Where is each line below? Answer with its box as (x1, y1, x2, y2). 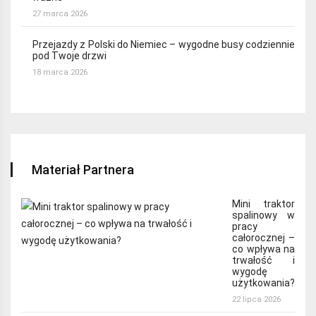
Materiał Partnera (32, 162, 134, 177)
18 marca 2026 (32, 68, 87, 78)
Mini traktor (232, 197, 295, 209)
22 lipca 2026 (232, 294, 281, 304)
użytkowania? (232, 276, 295, 288)
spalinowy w (232, 209, 295, 221)
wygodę (232, 265, 267, 277)
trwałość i (232, 254, 295, 266)
